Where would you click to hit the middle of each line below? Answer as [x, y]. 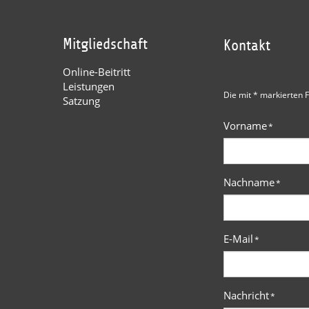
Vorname [245, 125]
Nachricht [246, 295]
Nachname [249, 182]
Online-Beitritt [96, 71]
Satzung [81, 100]
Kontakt [247, 45]
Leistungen [88, 86]
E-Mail [238, 238]
